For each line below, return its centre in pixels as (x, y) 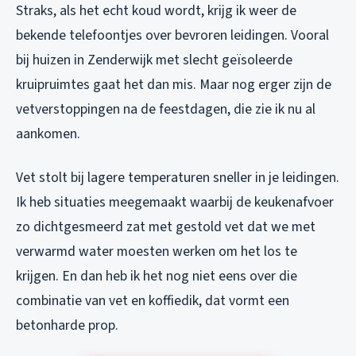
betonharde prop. (67, 326)
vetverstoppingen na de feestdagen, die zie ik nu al (166, 110)
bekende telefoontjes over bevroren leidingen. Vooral (172, 36)
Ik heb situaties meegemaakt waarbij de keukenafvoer (175, 203)
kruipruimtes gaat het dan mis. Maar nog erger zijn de (174, 85)
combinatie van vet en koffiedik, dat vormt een (153, 301)
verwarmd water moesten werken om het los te (157, 252)
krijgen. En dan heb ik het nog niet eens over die (157, 277)
